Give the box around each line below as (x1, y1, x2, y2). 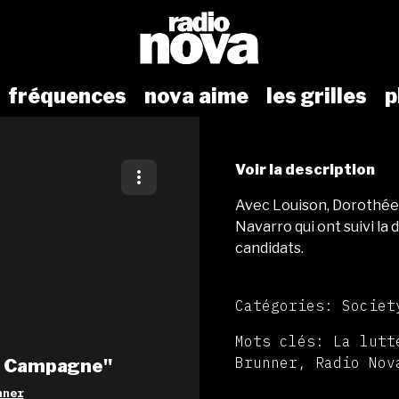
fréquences (8, 84, 126, 110)
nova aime (144, 84, 248, 110)
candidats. (235, 240, 304, 257)
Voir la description (235, 161, 375, 179)
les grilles (266, 84, 367, 110)
